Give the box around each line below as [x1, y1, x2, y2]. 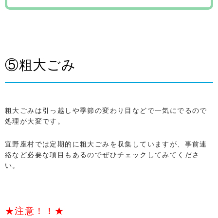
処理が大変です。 [5, 117, 65, 125]
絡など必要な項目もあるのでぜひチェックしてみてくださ [5, 150, 200, 159]
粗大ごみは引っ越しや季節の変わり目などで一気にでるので [5, 106, 207, 114]
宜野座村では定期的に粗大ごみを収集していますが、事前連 [5, 140, 207, 148]
